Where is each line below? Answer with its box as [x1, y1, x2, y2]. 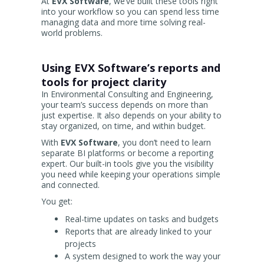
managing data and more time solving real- [41, 16, 206, 28]
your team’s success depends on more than [41, 99, 208, 111]
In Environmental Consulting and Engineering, [41, 88, 213, 100]
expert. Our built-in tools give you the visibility [41, 158, 213, 170]
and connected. [41, 179, 100, 191]
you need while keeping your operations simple [41, 169, 220, 180]
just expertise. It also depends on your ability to [41, 110, 222, 121]
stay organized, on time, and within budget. [41, 120, 206, 132]
